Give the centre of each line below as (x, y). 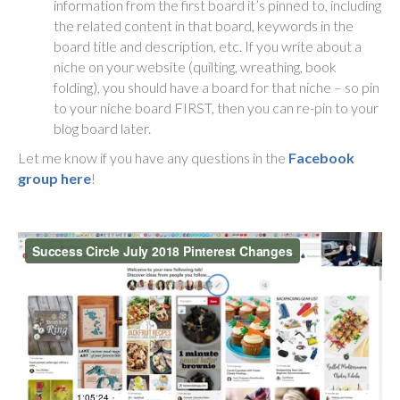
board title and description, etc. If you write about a (208, 46)
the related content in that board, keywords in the (204, 25)
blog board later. (102, 128)
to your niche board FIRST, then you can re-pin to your (216, 107)
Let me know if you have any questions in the (153, 157)
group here (54, 178)
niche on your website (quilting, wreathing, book (195, 66)
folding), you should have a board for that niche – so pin (217, 87)
